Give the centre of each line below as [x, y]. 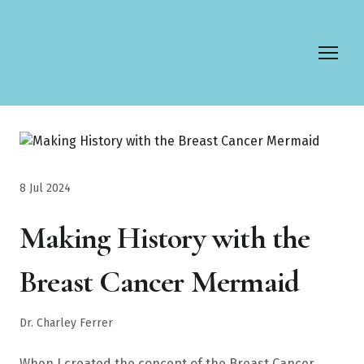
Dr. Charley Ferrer [66, 323]
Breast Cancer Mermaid [160, 282]
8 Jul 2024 [45, 188]
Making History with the [165, 238]
